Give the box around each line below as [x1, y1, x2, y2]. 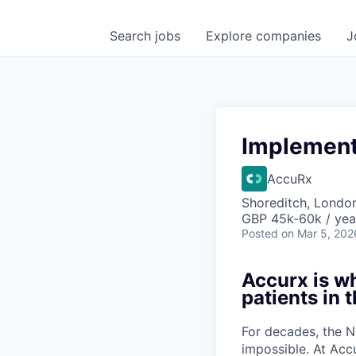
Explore [206, 28, 256, 44]
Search [110, 28, 155, 44]
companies [256, 28, 321, 44]
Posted [242, 226, 278, 240]
